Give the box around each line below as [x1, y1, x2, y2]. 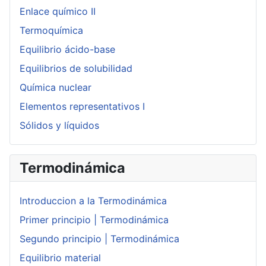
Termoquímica [20, 24, 83, 37]
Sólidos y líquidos [20, 119, 99, 132]
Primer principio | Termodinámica [20, 214, 169, 226]
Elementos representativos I [20, 100, 145, 113]
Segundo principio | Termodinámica [20, 233, 179, 245]
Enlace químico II [20, 5, 96, 18]
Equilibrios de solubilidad [20, 62, 132, 75]
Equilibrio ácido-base [20, 43, 115, 56]
